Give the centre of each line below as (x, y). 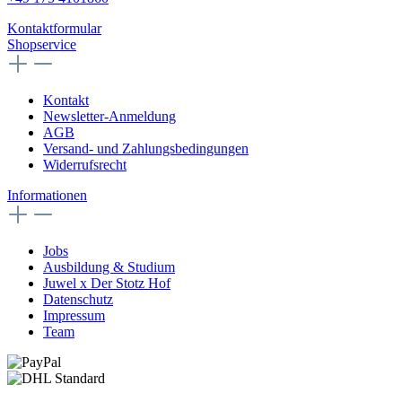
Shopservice (42, 44)
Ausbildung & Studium (109, 267)
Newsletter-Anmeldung (109, 116)
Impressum (74, 315)
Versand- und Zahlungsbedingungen (146, 148)
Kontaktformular (54, 28)
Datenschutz (78, 299)
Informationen (47, 195)
